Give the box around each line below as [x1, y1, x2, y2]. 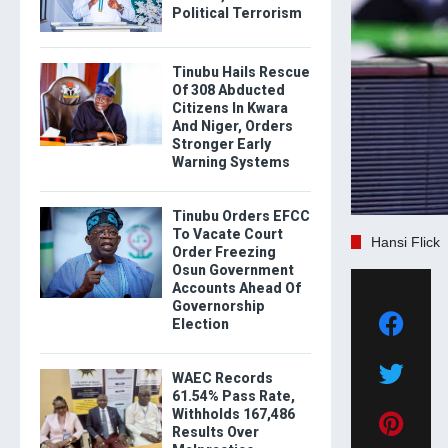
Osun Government [171, 261, 294, 278]
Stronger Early [171, 135, 271, 152]
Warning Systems [171, 153, 290, 170]
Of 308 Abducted [171, 81, 285, 98]
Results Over [171, 423, 259, 440]
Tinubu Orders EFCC [171, 207, 310, 224]
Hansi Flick [371, 234, 440, 251]
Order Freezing [171, 243, 276, 260]
